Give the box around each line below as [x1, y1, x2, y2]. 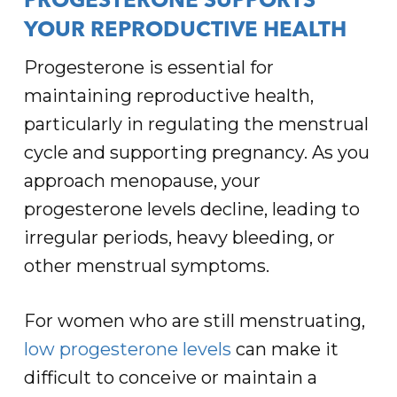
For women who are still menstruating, [23, 310, 365, 331]
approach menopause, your [23, 170, 261, 191]
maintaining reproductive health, [23, 85, 314, 106]
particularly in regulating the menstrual [23, 113, 369, 135]
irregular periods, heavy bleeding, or [23, 227, 335, 248]
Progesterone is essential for [23, 57, 274, 78]
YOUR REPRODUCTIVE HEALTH [23, 20, 346, 42]
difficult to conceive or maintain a [23, 367, 317, 388]
